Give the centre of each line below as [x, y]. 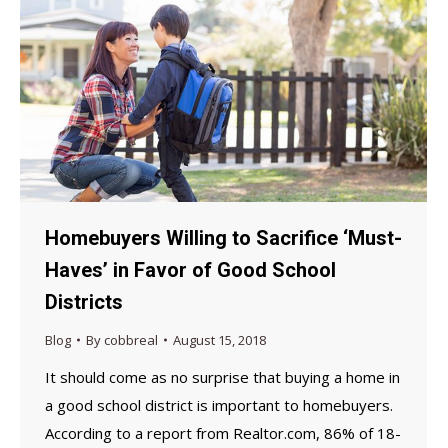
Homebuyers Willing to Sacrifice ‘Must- [223, 237]
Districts [84, 301]
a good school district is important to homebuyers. [219, 404]
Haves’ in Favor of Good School [190, 269]
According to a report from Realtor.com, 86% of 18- [223, 432]
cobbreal [131, 339]
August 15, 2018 [219, 339]
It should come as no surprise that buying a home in [222, 376]
